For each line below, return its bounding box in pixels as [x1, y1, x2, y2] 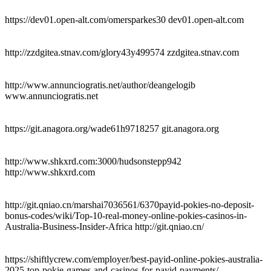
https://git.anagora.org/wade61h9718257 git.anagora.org [5, 123, 219, 134]
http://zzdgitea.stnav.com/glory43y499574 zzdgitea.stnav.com [5, 47, 239, 57]
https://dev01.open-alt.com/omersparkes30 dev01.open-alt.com [5, 14, 244, 25]
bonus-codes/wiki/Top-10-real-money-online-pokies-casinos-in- [5, 210, 247, 221]
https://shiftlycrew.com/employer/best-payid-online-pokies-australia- [5, 253, 263, 264]
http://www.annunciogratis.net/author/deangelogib [5, 79, 195, 90]
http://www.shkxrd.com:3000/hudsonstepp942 [5, 155, 181, 166]
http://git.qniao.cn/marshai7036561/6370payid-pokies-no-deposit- [5, 199, 254, 210]
